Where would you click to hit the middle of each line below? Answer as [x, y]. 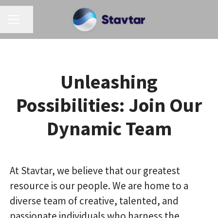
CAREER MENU [29, 24]
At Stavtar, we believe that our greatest [95, 171]
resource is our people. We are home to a [99, 186]
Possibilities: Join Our [109, 105]
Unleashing [109, 82]
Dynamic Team [109, 128]
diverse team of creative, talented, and [94, 201]
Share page [37, 24]
